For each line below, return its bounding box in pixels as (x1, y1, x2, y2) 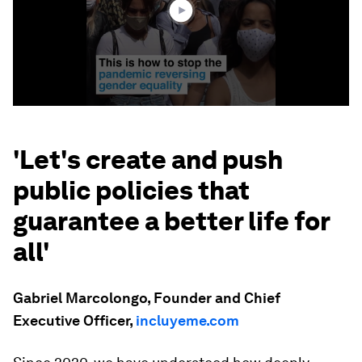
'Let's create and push (13, 144, 283, 175)
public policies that (13, 175, 250, 206)
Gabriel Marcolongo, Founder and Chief (13, 289, 280, 306)
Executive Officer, (13, 312, 136, 329)
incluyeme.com (136, 312, 239, 329)
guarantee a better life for (13, 205, 330, 237)
